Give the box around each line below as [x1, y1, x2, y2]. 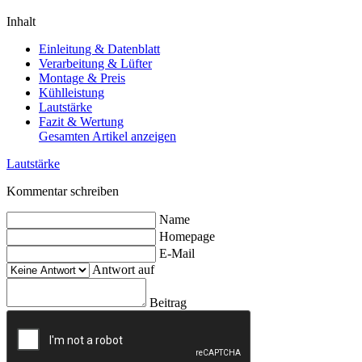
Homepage [159, 229, 215, 243]
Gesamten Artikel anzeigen [39, 128, 176, 143]
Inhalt [6, 14, 36, 28]
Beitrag [149, 295, 187, 309]
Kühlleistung [39, 85, 104, 99]
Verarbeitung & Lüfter [39, 56, 152, 70]
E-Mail [159, 246, 195, 260]
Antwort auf [92, 262, 154, 276]
